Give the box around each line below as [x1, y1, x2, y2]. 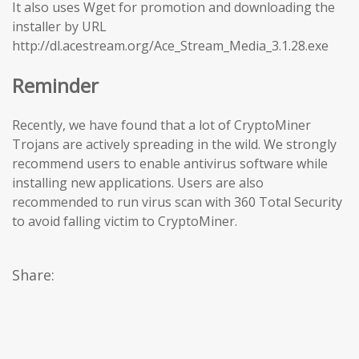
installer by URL [12, 17, 107, 35]
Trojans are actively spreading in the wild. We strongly [12, 135, 337, 154]
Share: [12, 265, 54, 285]
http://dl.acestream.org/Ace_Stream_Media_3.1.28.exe [12, 36, 329, 54]
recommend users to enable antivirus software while [12, 155, 328, 173]
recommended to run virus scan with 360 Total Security [12, 193, 342, 212]
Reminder [12, 71, 99, 99]
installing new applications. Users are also [12, 174, 264, 192]
